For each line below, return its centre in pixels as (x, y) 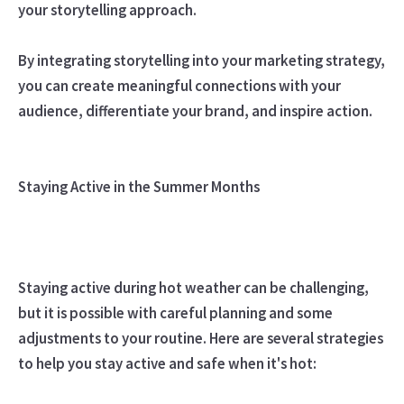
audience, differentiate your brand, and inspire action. (195, 110)
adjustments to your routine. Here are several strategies (200, 338)
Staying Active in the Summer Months (138, 186)
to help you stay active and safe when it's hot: (167, 363)
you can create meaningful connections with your (179, 85)
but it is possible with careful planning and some (175, 312)
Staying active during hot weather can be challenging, (193, 287)
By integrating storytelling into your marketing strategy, (201, 60)
